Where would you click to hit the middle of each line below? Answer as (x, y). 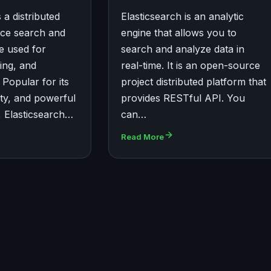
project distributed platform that (193, 82)
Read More (142, 137)
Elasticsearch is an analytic (182, 17)
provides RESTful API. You (183, 98)
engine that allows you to (178, 33)
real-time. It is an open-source (190, 66)
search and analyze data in (182, 49)
